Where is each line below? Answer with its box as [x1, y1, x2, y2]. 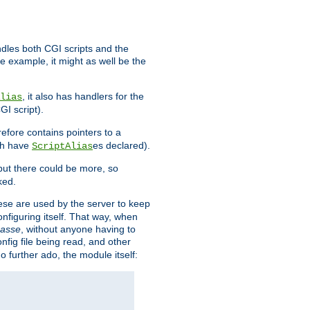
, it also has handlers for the [22, 91, 144, 102]
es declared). [93, 140, 150, 152]
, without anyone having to [21, 224, 136, 235]
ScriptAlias [32, 140, 93, 152]
